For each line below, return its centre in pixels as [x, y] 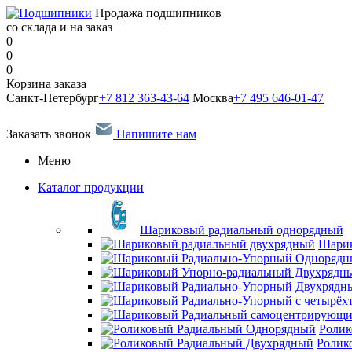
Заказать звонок [50, 134]
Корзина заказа [46, 84]
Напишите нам [155, 134]
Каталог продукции [91, 187]
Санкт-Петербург [53, 98]
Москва [213, 98]
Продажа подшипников [158, 13]
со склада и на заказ [59, 27]
